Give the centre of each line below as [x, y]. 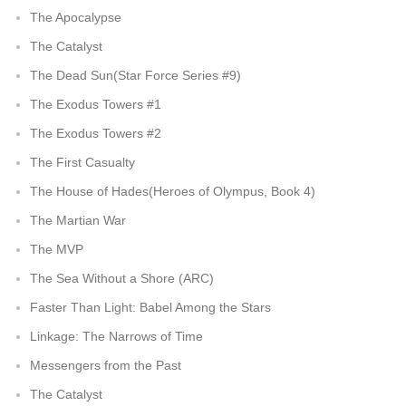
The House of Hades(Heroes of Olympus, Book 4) [173, 191]
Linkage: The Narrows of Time [116, 336]
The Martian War [78, 220]
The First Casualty [82, 162]
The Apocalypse [76, 17]
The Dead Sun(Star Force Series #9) [135, 75]
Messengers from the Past [106, 365]
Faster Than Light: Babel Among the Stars [150, 307]
